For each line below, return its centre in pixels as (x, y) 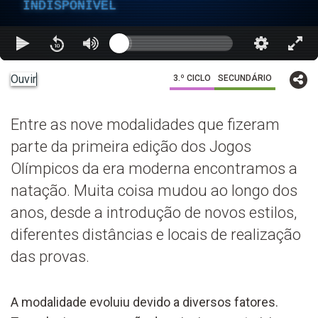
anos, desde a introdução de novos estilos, (154, 212)
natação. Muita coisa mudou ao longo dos (154, 190)
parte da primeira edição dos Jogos (131, 146)
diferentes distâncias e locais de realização (156, 234)
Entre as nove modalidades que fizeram (145, 124)
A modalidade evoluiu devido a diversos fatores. (144, 302)
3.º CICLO (192, 78)
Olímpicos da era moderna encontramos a (154, 168)
